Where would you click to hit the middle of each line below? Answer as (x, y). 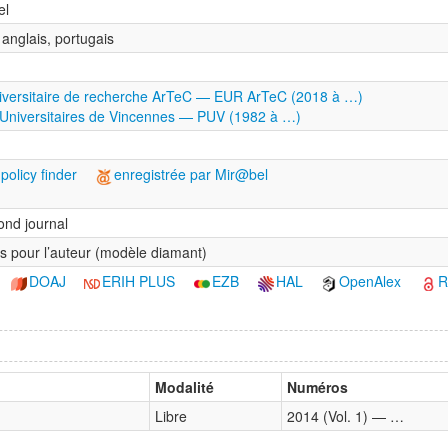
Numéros (317, 387)
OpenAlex (370, 281)
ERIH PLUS (139, 281)
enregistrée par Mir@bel (190, 174)
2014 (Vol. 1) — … (345, 416)
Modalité (184, 387)
